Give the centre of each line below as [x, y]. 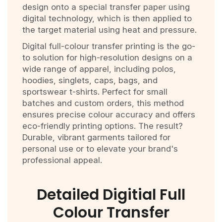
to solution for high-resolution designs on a [107, 58]
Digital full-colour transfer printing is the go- [109, 46]
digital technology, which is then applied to [107, 19]
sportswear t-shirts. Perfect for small [95, 92]
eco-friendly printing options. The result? [103, 126]
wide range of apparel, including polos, [99, 69]
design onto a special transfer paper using [106, 7]
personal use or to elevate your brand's [100, 149]
